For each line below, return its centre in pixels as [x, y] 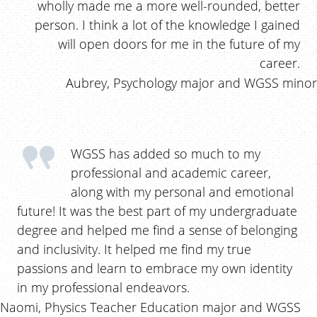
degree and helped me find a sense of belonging [157, 229]
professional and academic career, [171, 172]
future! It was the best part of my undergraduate [157, 210]
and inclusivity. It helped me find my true [134, 248]
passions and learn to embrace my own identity [155, 267]
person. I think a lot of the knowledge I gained [167, 24]
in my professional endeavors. [103, 287]
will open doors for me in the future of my [179, 43]
